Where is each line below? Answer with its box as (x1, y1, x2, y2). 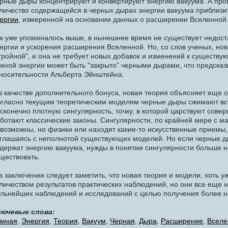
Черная (110, 216, 135, 225)
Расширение (161, 216, 203, 225)
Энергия (21, 216, 49, 225)
